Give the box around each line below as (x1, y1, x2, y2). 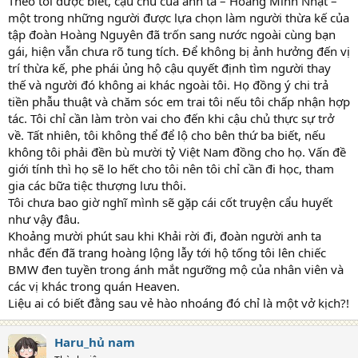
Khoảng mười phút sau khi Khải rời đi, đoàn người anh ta (8, 228, 321, 245)
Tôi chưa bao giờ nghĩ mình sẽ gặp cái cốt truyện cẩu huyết (8, 194, 332, 211)
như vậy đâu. (8, 211, 80, 228)
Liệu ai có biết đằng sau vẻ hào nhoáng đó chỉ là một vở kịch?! (8, 295, 349, 312)
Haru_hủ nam (54, 334, 135, 351)
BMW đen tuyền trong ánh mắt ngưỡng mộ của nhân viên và (8, 261, 344, 278)
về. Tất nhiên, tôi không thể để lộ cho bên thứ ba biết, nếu (8, 127, 325, 144)
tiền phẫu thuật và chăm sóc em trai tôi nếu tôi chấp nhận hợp (8, 93, 350, 110)
